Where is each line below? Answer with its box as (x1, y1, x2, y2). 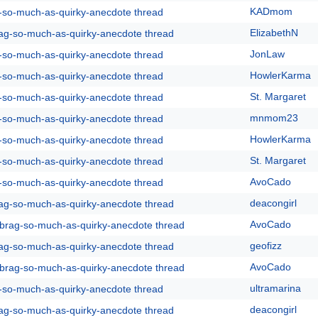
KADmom (250, 6, 292, 17)
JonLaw (250, 48, 285, 60)
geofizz (250, 240, 282, 251)
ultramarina (250, 283, 301, 294)
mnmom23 (250, 112, 298, 124)
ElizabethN (250, 27, 298, 38)
